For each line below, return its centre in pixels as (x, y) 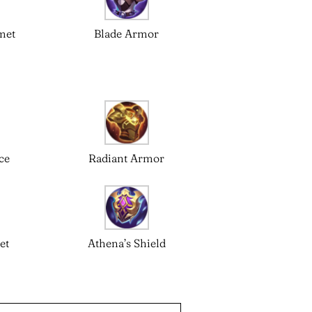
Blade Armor (127, 33)
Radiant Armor (127, 158)
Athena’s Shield (126, 243)
